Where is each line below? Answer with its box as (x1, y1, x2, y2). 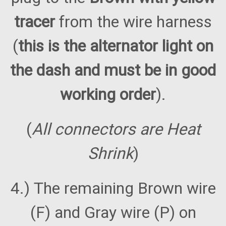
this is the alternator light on (18, 36, 213, 56)
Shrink (87, 144, 133, 163)
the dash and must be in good (10, 61, 216, 80)
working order (60, 85, 156, 104)
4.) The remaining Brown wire (10, 179, 216, 198)
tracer (14, 12, 59, 32)
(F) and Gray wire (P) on (30, 203, 196, 222)
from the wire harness (59, 12, 212, 32)
